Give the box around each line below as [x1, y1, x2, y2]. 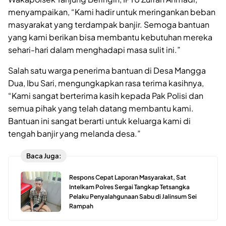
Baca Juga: [26, 151, 62, 160]
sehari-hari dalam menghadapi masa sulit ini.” [8, 44, 181, 55]
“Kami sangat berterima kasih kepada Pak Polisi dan [8, 90, 203, 101]
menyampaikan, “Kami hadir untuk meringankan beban [8, 6, 215, 17]
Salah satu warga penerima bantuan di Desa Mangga [8, 65, 206, 76]
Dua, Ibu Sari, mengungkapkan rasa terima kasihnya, [8, 77, 204, 88]
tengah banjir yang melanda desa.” [8, 128, 141, 139]
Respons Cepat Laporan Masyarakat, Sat [69, 173, 186, 181]
